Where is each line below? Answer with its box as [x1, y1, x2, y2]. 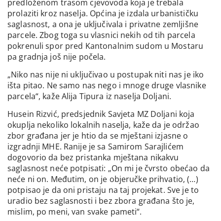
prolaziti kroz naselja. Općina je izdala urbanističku [7, 7, 198, 19]
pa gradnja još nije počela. [7, 51, 106, 62]
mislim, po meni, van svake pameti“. [7, 206, 142, 218]
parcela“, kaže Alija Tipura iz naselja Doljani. [7, 91, 172, 102]
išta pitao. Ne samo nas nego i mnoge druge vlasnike [7, 80, 206, 91]
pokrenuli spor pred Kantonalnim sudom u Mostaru [7, 40, 204, 51]
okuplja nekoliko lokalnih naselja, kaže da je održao [7, 119, 199, 131]
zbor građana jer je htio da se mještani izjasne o [7, 130, 188, 142]
